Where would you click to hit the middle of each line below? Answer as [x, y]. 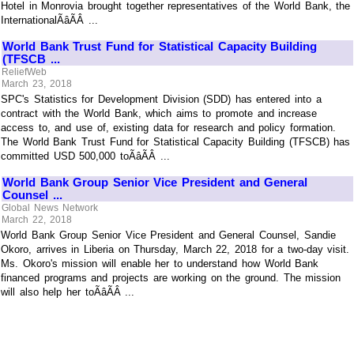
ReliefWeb [24, 72]
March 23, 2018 [37, 84]
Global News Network [50, 207]
